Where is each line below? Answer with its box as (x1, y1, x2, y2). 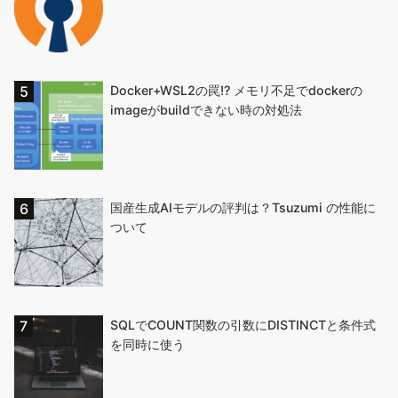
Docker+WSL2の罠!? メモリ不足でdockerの (110, 82, 362, 98)
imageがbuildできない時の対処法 (110, 101, 302, 117)
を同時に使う (110, 336, 185, 352)
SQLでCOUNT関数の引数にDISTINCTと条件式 (110, 316, 376, 332)
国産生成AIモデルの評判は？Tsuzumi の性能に (110, 199, 376, 215)
